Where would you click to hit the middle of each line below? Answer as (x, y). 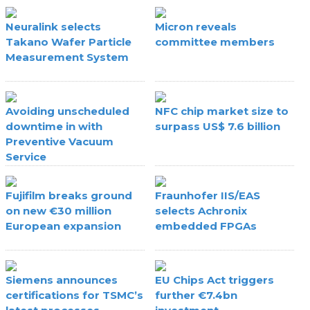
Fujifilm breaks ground (69, 195)
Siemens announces (62, 280)
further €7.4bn (196, 295)
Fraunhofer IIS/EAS (208, 195)
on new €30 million (59, 210)
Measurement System (67, 57)
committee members (215, 42)
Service (26, 156)
